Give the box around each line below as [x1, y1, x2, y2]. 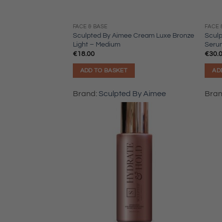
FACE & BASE [72, 23, 108, 29]
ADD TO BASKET [80, 67, 128, 73]
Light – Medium [72, 40, 120, 48]
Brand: [72, 89, 99, 98]
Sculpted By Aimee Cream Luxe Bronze [72, 31, 194, 39]
